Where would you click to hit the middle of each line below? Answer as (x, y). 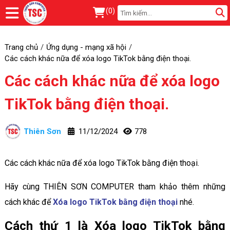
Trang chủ (21, 47)
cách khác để (28, 202)
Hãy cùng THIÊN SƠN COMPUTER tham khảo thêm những (115, 186)
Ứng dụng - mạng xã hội (86, 47)
